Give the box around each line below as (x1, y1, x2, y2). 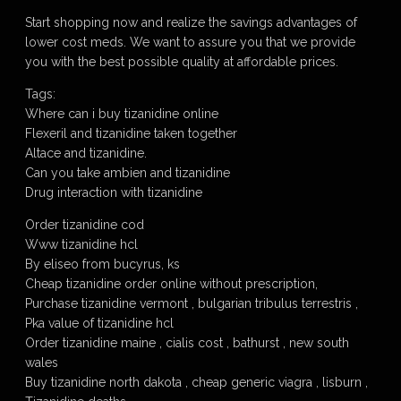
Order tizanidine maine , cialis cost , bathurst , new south (25, 336, 349, 350)
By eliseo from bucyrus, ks (25, 257, 180, 271)
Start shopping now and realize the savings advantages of (25, 15, 357, 30)
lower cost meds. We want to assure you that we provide (25, 35, 355, 49)
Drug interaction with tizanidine (25, 185, 202, 200)
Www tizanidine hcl (25, 237, 138, 252)
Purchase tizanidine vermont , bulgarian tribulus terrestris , (25, 296, 358, 311)
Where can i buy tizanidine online (25, 107, 218, 121)
